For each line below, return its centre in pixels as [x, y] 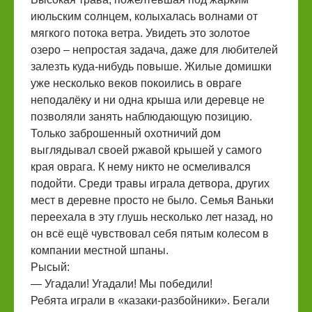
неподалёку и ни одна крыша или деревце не [148, 100]
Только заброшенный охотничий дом [126, 134]
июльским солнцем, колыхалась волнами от [144, 17]
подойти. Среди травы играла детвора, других [150, 184]
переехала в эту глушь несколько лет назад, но [152, 217]
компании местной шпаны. [100, 251]
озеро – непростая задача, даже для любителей [154, 50]
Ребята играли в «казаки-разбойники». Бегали [150, 301]
